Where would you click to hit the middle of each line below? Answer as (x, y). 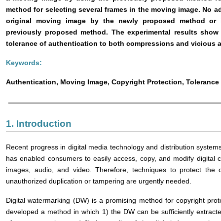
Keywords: (24, 62)
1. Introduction (39, 124)
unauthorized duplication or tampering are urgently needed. (99, 181)
